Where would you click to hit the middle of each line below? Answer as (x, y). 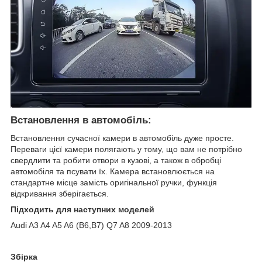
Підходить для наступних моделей (82, 209)
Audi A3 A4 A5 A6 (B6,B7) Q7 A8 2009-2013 (120, 225)
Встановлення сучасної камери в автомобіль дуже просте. (122, 138)
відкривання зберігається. (60, 193)
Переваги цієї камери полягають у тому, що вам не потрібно (126, 149)
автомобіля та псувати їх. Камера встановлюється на (113, 171)
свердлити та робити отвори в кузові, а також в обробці (116, 160)
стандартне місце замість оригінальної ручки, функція (114, 182)
